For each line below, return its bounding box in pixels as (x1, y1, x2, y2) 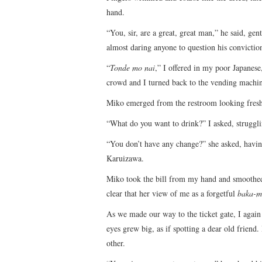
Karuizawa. (106, 152, 144, 164)
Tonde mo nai (110, 61, 155, 73)
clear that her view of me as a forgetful (106, 187, 237, 199)
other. (106, 237, 125, 249)
